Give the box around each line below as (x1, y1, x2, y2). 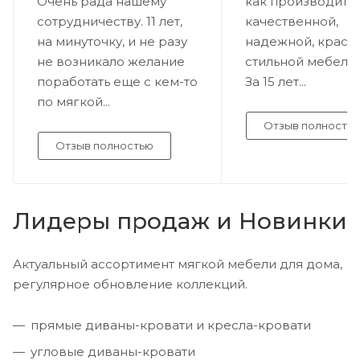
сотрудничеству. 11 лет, (37, 14, 182, 30)
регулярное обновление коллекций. (13, 276, 247, 292)
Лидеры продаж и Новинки (13, 207, 347, 235)
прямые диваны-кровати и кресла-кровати (31, 317, 311, 333)
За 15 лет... (245, 74, 306, 90)
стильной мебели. (245, 54, 358, 70)
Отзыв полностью (55, 139, 153, 153)
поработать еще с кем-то (37, 74, 198, 90)
